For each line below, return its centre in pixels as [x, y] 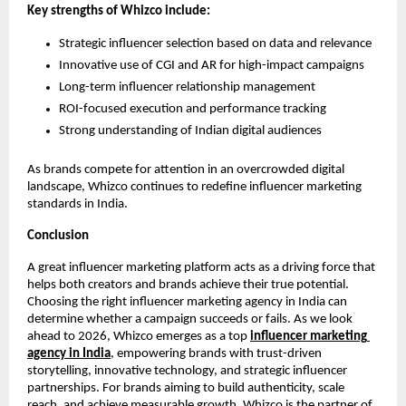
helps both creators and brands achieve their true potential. [188, 285]
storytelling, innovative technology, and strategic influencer [187, 371]
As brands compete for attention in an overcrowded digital [186, 169]
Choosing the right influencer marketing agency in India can [187, 302]
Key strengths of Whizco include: [119, 11]
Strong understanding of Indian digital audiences [190, 130]
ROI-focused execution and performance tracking [193, 109]
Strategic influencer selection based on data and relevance [215, 43]
